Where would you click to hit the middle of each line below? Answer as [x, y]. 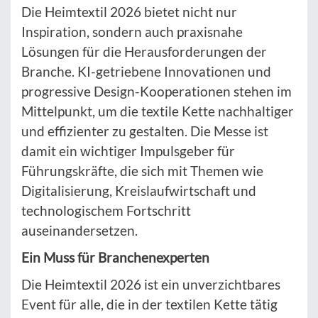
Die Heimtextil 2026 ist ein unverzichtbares [151, 285]
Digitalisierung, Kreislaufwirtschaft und [139, 191]
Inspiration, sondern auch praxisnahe [132, 32]
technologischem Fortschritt [106, 211]
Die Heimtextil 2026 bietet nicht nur [129, 12]
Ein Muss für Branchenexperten [115, 258]
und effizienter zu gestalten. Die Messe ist [145, 131]
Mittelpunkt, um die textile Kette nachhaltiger [158, 111]
